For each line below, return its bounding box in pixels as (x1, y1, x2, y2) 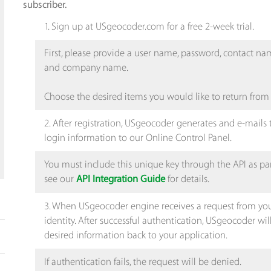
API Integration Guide (76, 175, 165, 184)
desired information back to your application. (44, 230, 227, 241)
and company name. (44, 62, 128, 73)
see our (44, 174, 76, 184)
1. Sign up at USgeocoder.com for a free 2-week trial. (44, 21, 254, 32)
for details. (165, 174, 209, 184)
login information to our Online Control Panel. (44, 132, 232, 143)
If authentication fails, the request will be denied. (44, 256, 241, 267)
